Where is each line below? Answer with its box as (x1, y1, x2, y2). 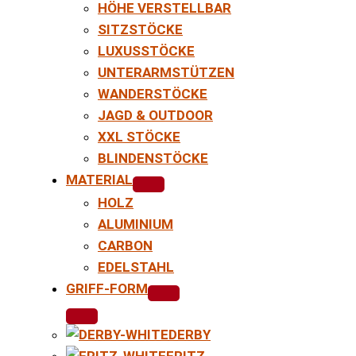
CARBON (98, 237, 153, 253)
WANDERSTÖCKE (98, 85, 207, 102)
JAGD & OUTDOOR (98, 106, 213, 123)
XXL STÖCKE (98, 128, 180, 145)
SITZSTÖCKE (98, 21, 183, 37)
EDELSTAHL (98, 258, 174, 275)
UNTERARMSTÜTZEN (98, 64, 234, 80)
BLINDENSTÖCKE (98, 149, 208, 166)
